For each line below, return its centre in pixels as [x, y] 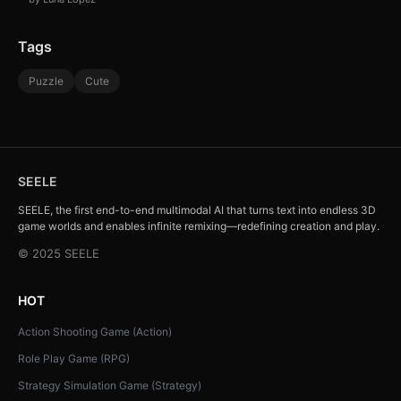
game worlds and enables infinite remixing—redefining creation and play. [199, 226]
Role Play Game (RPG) [74, 359]
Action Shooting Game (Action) [95, 332]
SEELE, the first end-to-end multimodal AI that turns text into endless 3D [197, 210]
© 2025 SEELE [59, 254]
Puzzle [46, 81]
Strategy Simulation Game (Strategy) [110, 386]
